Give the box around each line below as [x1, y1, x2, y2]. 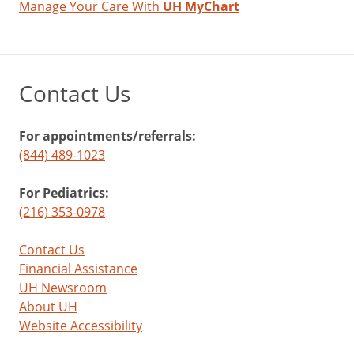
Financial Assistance [19, 260, 137, 277]
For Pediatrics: [19, 184, 109, 201]
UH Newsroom [19, 279, 107, 296]
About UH [19, 298, 77, 315]
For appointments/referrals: [19, 127, 196, 145]
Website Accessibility [19, 317, 142, 334]
